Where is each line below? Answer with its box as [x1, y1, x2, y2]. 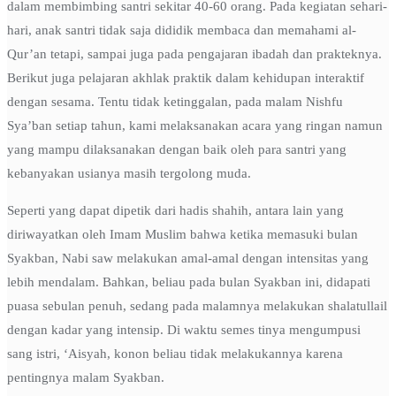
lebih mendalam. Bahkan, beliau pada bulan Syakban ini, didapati [7, 275, 370, 290]
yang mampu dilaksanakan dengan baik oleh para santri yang [7, 142, 346, 157]
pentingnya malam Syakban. [7, 370, 164, 385]
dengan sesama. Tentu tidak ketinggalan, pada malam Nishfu [7, 95, 343, 110]
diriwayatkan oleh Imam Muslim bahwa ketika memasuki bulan [7, 227, 358, 242]
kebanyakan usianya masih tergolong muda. [7, 166, 251, 181]
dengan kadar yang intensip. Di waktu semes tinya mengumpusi [7, 323, 361, 338]
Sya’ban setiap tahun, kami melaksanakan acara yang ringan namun [7, 118, 383, 133]
